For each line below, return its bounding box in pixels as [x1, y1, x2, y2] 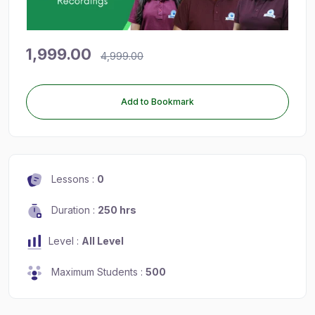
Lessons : [49, 172, 97, 185]
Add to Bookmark [121, 96, 194, 107]
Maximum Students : [49, 266, 146, 278]
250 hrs [98, 203, 136, 216]
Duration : [49, 203, 98, 216]
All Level [82, 234, 124, 247]
